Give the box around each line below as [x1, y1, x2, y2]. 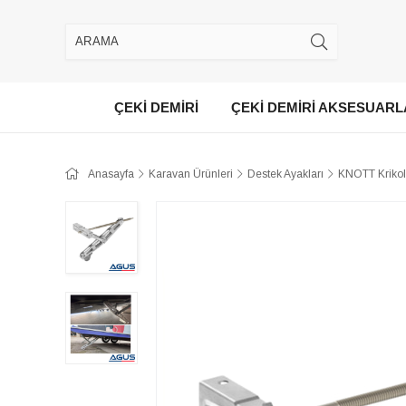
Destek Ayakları [247, 168, 324, 180]
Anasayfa [88, 168, 134, 180]
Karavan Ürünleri [149, 168, 233, 180]
